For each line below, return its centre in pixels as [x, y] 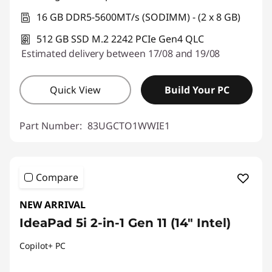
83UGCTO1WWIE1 [129, 125]
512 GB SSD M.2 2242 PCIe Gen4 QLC [120, 39]
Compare [57, 177]
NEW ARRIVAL [53, 204]
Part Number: [52, 125]
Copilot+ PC [42, 245]
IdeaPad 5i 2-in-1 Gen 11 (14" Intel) [125, 223]
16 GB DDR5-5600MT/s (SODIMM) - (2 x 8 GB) [138, 17]
